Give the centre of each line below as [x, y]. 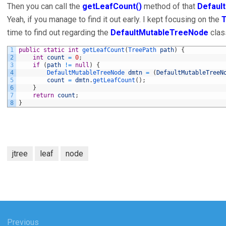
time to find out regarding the [59, 33]
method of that [169, 6]
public [29, 50]
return [43, 95]
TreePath [144, 50]
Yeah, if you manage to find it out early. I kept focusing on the [114, 19]
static [54, 50]
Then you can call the [45, 6]
